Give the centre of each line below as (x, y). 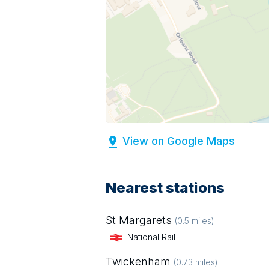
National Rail (151, 237)
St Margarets (139, 220)
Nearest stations (165, 188)
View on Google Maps (179, 141)
